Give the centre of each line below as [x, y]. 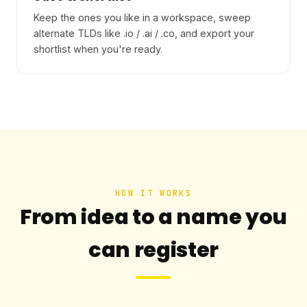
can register [153, 249]
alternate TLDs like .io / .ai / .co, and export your [144, 33]
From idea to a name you [153, 217]
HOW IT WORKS [153, 193]
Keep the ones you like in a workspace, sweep [142, 17]
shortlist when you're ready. [98, 49]
